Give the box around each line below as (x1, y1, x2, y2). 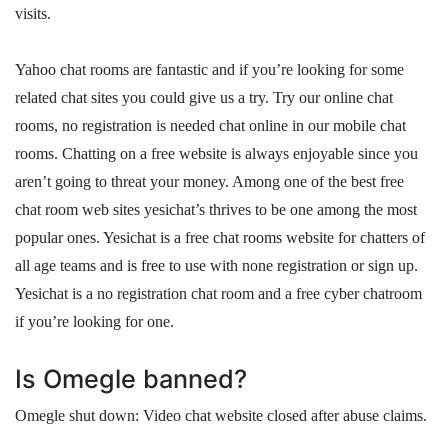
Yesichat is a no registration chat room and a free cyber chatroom (15, 285, 422, 302)
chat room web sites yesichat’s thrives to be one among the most (15, 201, 417, 218)
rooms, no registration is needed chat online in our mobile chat (15, 117, 406, 134)
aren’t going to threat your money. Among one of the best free (15, 173, 404, 190)
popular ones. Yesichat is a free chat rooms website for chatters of (15, 229, 425, 246)
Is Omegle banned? (15, 364, 247, 394)
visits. (15, 5, 51, 22)
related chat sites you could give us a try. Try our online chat (15, 89, 393, 106)
